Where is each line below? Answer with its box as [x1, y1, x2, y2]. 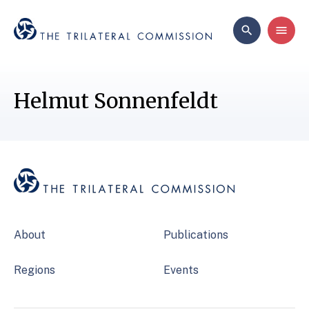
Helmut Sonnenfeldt [14, 88, 218, 114]
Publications [163, 228, 228, 241]
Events [163, 263, 199, 277]
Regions [14, 263, 55, 277]
